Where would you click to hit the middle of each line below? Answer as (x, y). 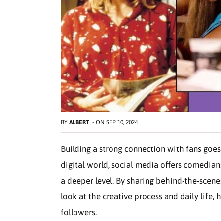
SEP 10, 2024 (122, 122)
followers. (79, 212)
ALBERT (79, 122)
